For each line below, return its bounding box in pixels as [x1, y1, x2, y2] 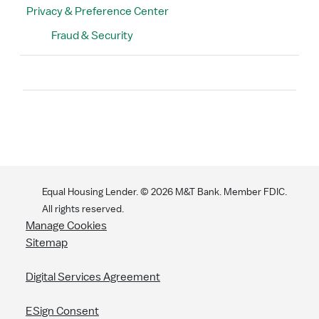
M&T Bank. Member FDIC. [173, 187, 287, 198]
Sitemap [26, 237, 68, 249]
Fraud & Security [51, 30, 134, 42]
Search [31, 77, 72, 90]
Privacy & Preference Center [26, 6, 169, 18]
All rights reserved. [42, 204, 124, 215]
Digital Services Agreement [26, 271, 160, 283]
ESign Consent [26, 305, 99, 318]
